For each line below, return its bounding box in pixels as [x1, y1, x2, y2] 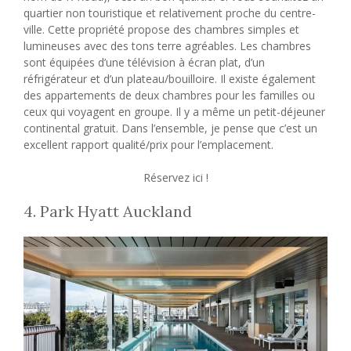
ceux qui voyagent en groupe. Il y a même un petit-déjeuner [24, 103, 325, 119]
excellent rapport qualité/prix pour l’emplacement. [24, 136, 273, 152]
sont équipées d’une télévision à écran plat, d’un [24, 54, 265, 70]
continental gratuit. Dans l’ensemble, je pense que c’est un [24, 120, 317, 136]
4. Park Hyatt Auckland [24, 201, 192, 221]
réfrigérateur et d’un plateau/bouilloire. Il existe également [24, 71, 316, 86]
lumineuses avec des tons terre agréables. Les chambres [24, 38, 311, 53]
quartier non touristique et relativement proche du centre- [24, 5, 316, 20]
